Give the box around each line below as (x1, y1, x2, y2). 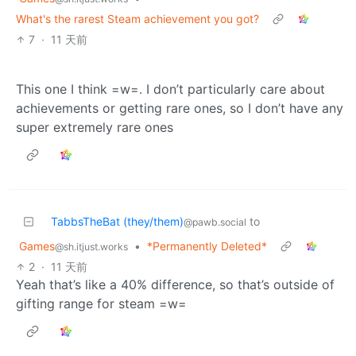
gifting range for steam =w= (16, 295, 187, 311)
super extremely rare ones (16, 118, 173, 135)
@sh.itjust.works (55, 240, 128, 253)
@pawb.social (184, 215, 246, 228)
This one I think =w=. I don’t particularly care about (16, 80, 325, 97)
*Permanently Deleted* (147, 238, 267, 253)
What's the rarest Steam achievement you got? (16, 11, 259, 25)
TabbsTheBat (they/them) (51, 214, 184, 228)
